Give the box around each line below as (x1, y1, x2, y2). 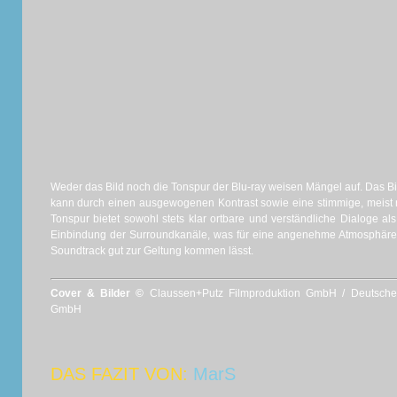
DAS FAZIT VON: (50, 364, 193, 384)
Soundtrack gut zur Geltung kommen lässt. (50, 245, 253, 257)
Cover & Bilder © (50, 287, 150, 300)
